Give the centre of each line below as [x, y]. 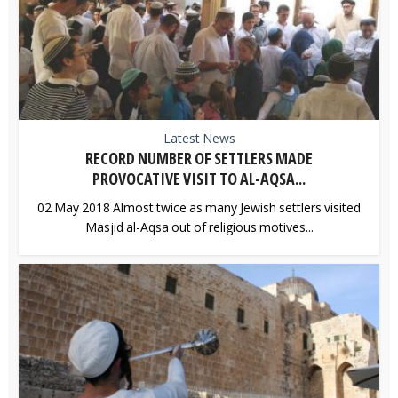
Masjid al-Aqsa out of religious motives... [199, 227]
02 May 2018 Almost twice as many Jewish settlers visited [199, 207]
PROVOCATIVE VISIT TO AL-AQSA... [199, 178]
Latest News [199, 138]
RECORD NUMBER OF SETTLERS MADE [199, 158]
